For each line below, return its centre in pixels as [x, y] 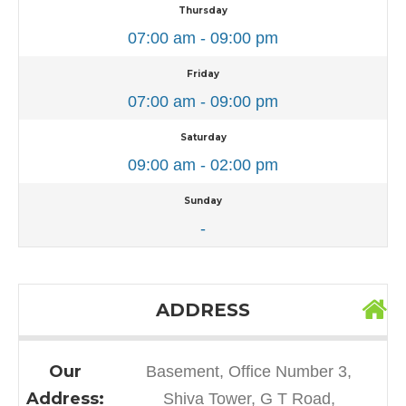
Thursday [203, 10]
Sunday [203, 200]
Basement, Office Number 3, [249, 371]
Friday [203, 73]
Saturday [203, 137]
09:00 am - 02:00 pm [203, 164]
